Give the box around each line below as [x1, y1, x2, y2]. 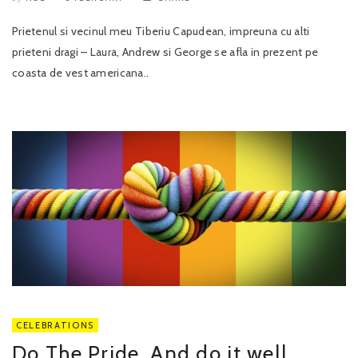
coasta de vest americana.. [12, 66, 149, 81]
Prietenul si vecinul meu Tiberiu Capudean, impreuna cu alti [12, 24, 310, 39]
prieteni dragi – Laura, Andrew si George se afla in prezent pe [12, 45, 319, 60]
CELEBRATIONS [16, 320, 94, 332]
